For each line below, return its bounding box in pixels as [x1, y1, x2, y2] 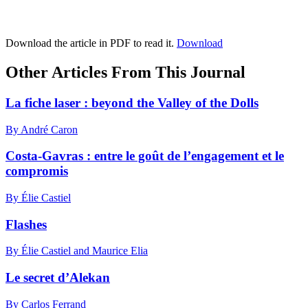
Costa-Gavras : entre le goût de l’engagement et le [5, 148, 284, 164]
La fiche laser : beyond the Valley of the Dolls [5, 95, 258, 110]
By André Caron [5, 123, 78, 135]
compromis [5, 164, 68, 179]
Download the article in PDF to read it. [5, 37, 177, 49]
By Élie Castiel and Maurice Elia [5, 245, 148, 257]
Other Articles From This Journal [5, 63, 245, 81]
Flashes [5, 217, 47, 232]
